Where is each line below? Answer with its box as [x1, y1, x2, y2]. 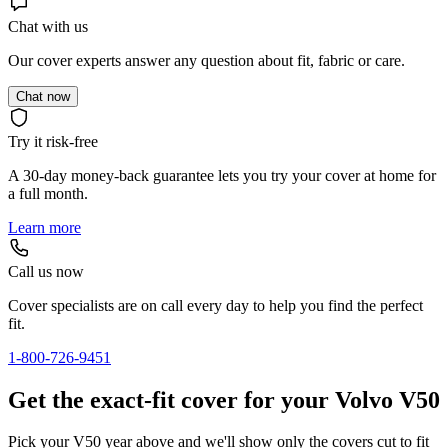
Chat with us [8, 17, 88, 35]
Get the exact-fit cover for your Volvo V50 [8, 386, 440, 413]
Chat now [16, 88, 70, 104]
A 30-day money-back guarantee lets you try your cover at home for [8, 166, 436, 184]
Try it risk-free [8, 132, 98, 150]
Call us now [8, 262, 84, 280]
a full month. [8, 184, 88, 202]
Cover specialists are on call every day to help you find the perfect [8, 296, 423, 314]
